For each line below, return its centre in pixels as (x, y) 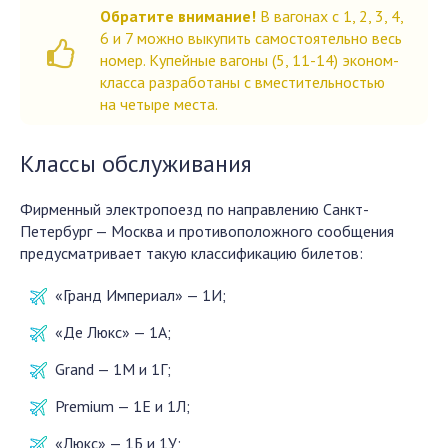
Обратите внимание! (178, 16)
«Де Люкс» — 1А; (113, 332)
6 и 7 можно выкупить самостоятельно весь (251, 38)
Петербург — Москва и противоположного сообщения (207, 231)
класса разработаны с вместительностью (242, 82)
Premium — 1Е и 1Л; (122, 406)
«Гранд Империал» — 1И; (140, 295)
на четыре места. (159, 104)
